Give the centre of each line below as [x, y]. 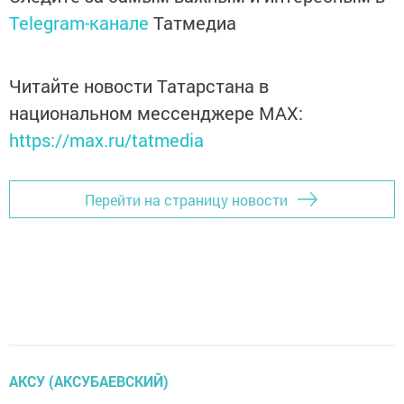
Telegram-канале [79, 23]
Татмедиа [195, 23]
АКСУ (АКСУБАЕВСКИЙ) [89, 381]
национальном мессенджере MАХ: [156, 113]
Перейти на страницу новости [186, 199]
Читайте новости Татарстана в [139, 86]
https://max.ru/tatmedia [106, 140]
